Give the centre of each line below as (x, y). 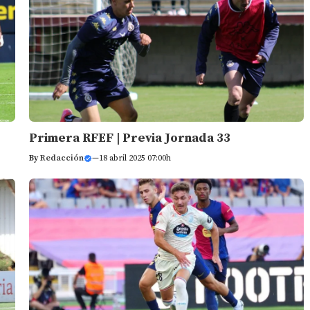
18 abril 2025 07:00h (135, 158)
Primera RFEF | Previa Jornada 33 (129, 138)
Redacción (62, 158)
